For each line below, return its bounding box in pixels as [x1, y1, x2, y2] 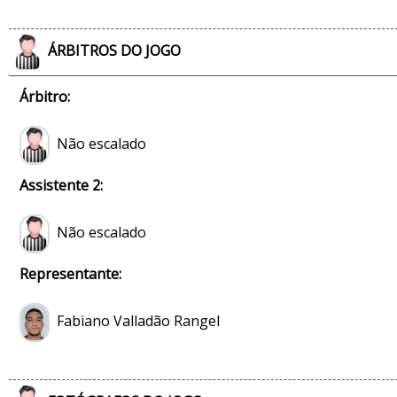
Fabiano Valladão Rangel [50, 311, 220, 331]
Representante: [19, 264, 121, 284]
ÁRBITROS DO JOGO [48, 40, 181, 60]
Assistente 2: [19, 175, 103, 195]
